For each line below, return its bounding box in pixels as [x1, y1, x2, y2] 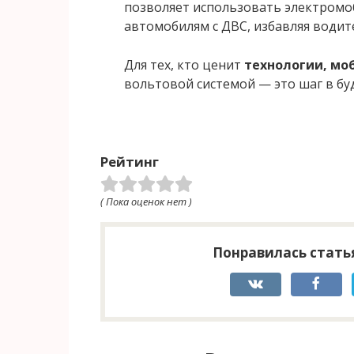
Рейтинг [100, 153, 159, 171]
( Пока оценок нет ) [100, 194, 192, 209]
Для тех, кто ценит [124, 56, 244, 74]
